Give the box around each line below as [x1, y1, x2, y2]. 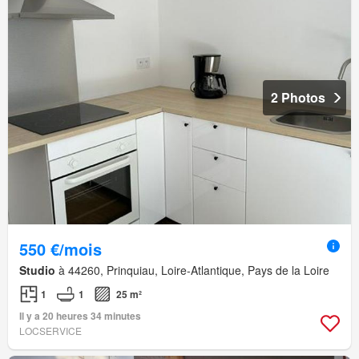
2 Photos [271, 87, 325, 107]
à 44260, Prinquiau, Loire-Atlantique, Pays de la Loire [55, 261, 329, 278]
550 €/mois [19, 236, 102, 260]
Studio [19, 261, 55, 278]
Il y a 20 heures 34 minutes [19, 308, 141, 323]
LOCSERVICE [19, 323, 82, 337]
